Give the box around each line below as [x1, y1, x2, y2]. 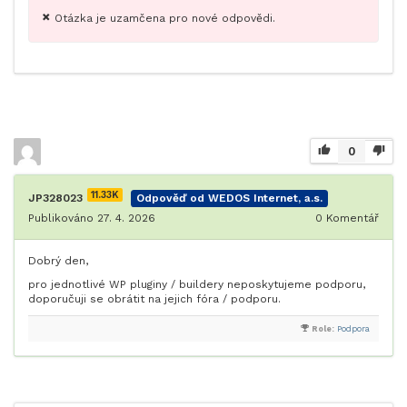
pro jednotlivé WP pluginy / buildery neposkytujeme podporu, [28, 278, 365, 292]
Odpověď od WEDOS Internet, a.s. [136, 192, 323, 205]
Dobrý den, [28, 254, 88, 268]
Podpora [337, 324, 370, 334]
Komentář [323, 212, 379, 225]
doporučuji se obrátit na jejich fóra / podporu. [28, 293, 281, 306]
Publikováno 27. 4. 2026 [28, 212, 155, 225]
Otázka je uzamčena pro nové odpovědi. [55, 12, 275, 25]
